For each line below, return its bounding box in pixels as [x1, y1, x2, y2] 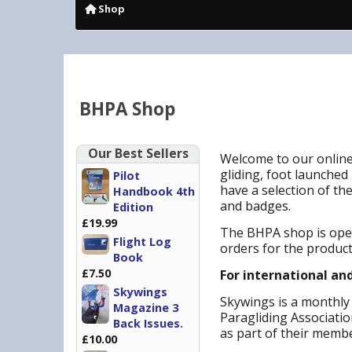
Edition [113, 200, 153, 214]
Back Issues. [113, 316, 183, 331]
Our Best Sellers [87, 145, 189, 162]
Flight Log [113, 234, 171, 249]
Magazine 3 [113, 300, 178, 315]
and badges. [220, 197, 291, 214]
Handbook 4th [113, 184, 195, 199]
